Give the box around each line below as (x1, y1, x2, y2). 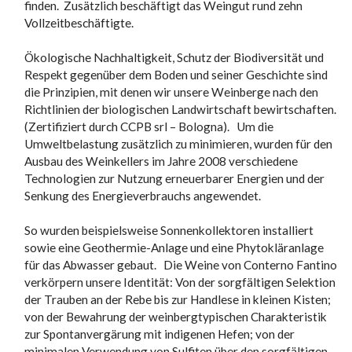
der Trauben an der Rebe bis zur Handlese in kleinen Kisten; (24, 292, 332, 307)
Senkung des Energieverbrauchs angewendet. (24, 189, 262, 203)
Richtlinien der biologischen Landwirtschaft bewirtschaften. (24, 102, 337, 117)
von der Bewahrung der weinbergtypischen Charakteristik (24, 310, 328, 324)
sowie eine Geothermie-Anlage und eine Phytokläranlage (24, 240, 324, 255)
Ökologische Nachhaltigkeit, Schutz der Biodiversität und (24, 50, 324, 65)
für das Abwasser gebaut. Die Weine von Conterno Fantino (24, 258, 338, 273)
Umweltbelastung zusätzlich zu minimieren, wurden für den (24, 137, 333, 152)
